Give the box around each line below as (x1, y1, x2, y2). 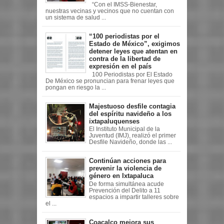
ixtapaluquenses (89, 117, 139, 125)
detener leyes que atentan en (89, 47, 177, 55)
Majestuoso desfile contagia (89, 102, 175, 110)
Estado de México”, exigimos (89, 39, 180, 47)
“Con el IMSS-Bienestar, (89, 1, 157, 7)
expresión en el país (89, 62, 151, 70)
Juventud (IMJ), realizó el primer (89, 132, 176, 139)
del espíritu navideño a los (89, 109, 171, 117)
